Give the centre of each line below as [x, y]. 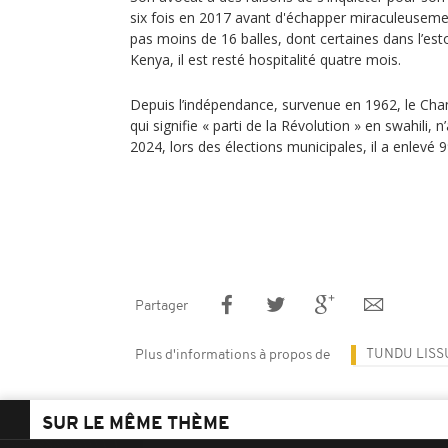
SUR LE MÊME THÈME [136, 424]
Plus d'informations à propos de [232, 355]
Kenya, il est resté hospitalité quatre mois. [267, 59]
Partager [161, 306]
